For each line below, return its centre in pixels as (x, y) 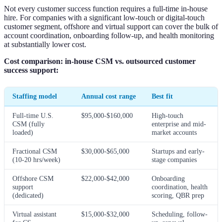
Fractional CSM (35, 151)
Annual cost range (109, 96)
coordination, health (180, 187)
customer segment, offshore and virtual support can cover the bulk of (111, 27)
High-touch (167, 116)
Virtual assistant (34, 214)
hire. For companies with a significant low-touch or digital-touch (104, 18)
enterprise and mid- (179, 124)
